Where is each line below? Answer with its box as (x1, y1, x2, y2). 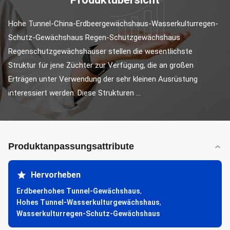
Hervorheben (31, 170, 81, 180)
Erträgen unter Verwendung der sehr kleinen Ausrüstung (8, 74, 198, 84)
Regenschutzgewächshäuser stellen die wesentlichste (8, 47, 193, 56)
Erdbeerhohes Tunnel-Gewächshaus (16, 187, 140, 195)
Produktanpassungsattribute (8, 141, 134, 151)
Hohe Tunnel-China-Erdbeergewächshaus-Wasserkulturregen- (8, 19, 218, 28)
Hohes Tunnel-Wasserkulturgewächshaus (16, 198, 160, 206)
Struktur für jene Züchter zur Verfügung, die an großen (8, 61, 194, 70)
